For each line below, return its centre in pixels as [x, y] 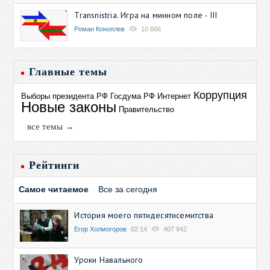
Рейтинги [55, 165]
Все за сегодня [128, 189]
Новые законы [69, 107]
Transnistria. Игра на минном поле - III [146, 15]
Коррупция [221, 95]
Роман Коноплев [100, 29]
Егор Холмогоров [101, 229]
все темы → [51, 126]
